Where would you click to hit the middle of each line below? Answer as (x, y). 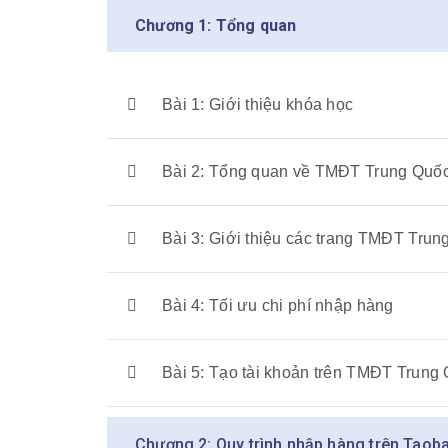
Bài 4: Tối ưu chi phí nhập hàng (278, 305)
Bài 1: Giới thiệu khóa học (258, 104)
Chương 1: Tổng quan (216, 25)
